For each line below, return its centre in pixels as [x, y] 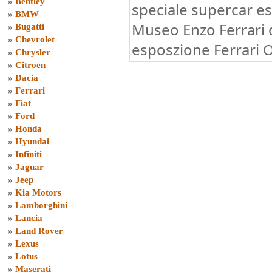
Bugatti [30, 27]
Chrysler [33, 52]
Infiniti [29, 154]
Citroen [30, 65]
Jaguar [29, 167]
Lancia [29, 218]
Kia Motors [38, 192]
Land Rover [39, 231]
